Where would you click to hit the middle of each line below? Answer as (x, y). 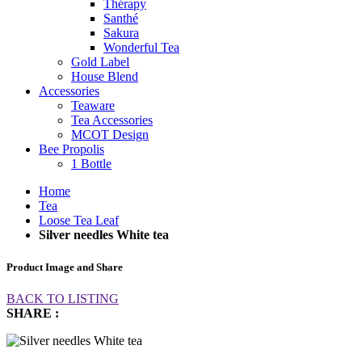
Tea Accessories (112, 120)
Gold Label (100, 62)
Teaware (93, 106)
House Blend (105, 77)
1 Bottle (91, 164)
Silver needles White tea (104, 235)
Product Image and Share (65, 267)
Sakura (121, 33)
